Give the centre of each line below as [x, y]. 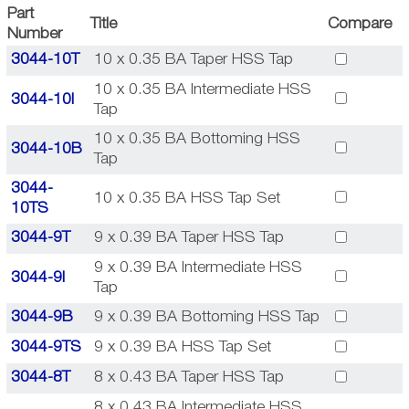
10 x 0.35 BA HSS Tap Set [188, 198]
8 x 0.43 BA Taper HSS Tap [189, 377]
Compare [359, 24]
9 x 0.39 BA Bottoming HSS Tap [207, 317]
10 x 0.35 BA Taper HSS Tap [194, 59]
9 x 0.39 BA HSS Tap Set [183, 347]
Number [34, 34]
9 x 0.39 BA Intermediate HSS [199, 267]
